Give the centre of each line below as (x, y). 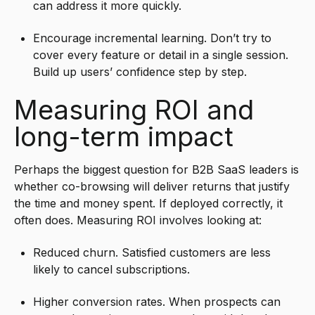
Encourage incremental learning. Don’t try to (153, 38)
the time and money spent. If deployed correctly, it (148, 203)
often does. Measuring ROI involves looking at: (138, 220)
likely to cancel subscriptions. (112, 269)
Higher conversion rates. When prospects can (157, 302)
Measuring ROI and (134, 109)
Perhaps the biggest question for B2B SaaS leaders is (156, 169)
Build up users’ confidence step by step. (140, 72)
